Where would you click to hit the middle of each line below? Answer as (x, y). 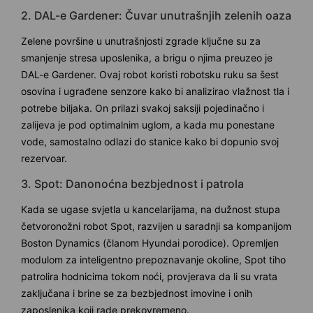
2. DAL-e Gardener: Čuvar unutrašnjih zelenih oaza (156, 15)
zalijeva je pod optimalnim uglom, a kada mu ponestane (148, 124)
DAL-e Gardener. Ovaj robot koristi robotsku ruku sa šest (150, 74)
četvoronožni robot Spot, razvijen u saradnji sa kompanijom (156, 226)
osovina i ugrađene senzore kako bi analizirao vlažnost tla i (155, 91)
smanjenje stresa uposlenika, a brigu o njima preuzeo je (147, 57)
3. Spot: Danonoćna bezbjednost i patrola (132, 183)
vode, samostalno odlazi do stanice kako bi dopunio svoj (150, 141)
